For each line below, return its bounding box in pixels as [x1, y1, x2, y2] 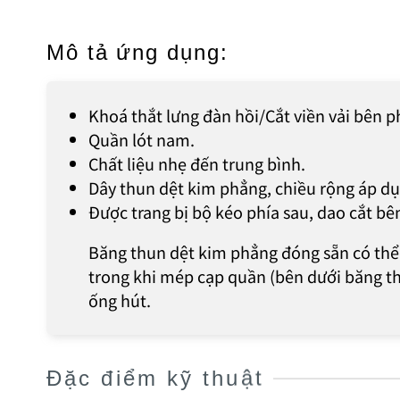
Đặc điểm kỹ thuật [46, 365, 264, 390]
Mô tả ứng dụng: [46, 40, 229, 65]
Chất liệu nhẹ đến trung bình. [88, 152, 305, 176]
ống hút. [88, 288, 151, 312]
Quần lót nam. [88, 128, 195, 152]
